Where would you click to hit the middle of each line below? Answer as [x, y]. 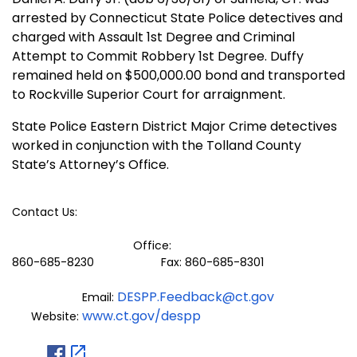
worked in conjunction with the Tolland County [157, 146]
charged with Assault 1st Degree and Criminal [153, 37]
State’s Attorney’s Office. [90, 165]
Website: [47, 317]
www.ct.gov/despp [141, 316]
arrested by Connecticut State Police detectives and [177, 18]
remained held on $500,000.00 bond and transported [178, 76]
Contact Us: [45, 212]
